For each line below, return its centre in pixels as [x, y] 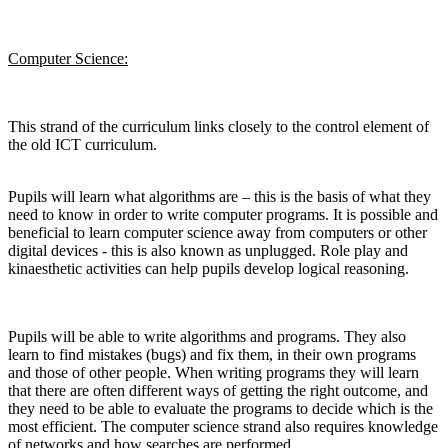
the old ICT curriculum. [82, 145]
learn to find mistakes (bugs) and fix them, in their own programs [212, 355]
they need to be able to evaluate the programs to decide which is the [220, 409]
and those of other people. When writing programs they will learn [213, 373]
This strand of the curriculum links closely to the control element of [218, 127]
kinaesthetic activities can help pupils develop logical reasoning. [208, 269]
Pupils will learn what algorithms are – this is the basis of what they [219, 197]
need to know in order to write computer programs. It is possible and [223, 215]
